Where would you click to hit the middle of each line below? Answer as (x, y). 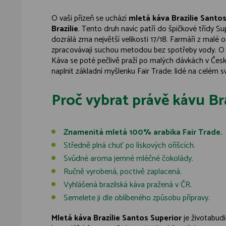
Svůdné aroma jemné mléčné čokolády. (128, 159)
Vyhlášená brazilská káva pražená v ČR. (128, 185)
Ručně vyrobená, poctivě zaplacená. (123, 172)
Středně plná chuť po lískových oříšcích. (129, 146)
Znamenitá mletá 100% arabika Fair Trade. (143, 132)
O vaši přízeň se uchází (90, 18)
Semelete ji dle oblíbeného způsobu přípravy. (137, 198)
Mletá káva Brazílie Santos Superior (117, 218)
